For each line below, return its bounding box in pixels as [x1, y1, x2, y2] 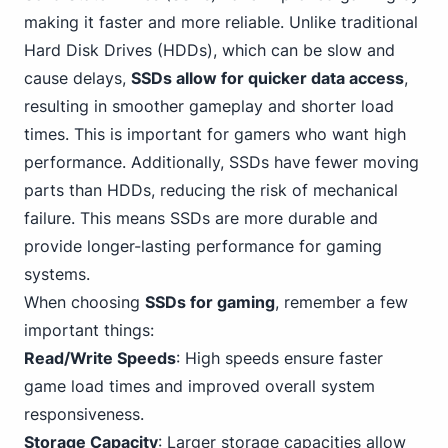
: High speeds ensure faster [176, 348, 383, 368]
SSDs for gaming [145, 292, 275, 312]
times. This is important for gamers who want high [24, 124, 406, 144]
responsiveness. [24, 404, 144, 424]
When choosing [24, 292, 145, 312]
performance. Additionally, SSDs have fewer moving [24, 152, 419, 172]
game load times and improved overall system [24, 376, 375, 396]
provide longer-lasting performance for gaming [24, 236, 382, 256]
